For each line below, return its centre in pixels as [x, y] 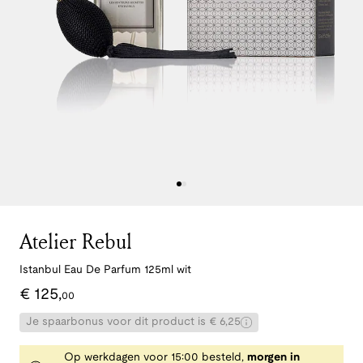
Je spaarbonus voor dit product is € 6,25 [133, 322]
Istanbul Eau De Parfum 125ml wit [105, 271]
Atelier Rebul [76, 241]
